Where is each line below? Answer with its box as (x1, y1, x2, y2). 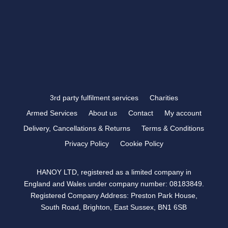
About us (88, 108, 117, 117)
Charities (149, 93, 178, 102)
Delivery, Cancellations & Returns (23, 124, 131, 132)
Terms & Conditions (141, 124, 205, 132)
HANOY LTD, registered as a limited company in (36, 167, 191, 176)
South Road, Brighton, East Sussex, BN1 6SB (41, 203, 187, 211)
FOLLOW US (43, 15, 83, 22)
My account (164, 108, 202, 117)
